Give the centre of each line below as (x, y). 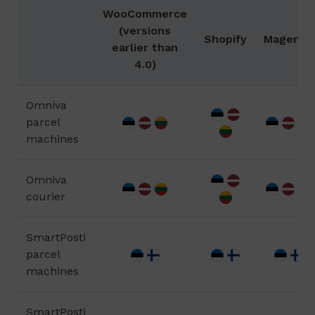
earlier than (145, 47)
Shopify (225, 39)
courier (46, 197)
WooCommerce (145, 14)
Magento (288, 39)
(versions (145, 31)
